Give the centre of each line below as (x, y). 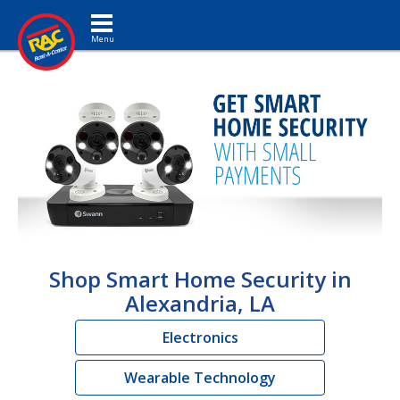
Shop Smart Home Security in (200, 279)
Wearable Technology (200, 377)
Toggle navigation (131, 13)
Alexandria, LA (200, 303)
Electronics (200, 337)
